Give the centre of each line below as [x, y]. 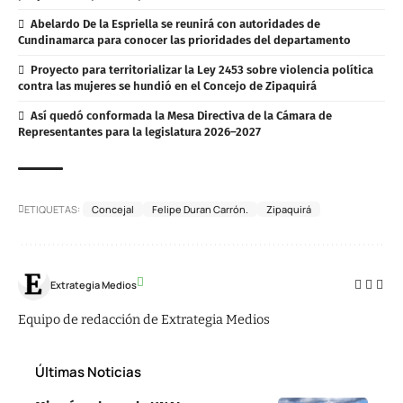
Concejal [113, 210]
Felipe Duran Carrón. [200, 210]
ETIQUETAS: [52, 210]
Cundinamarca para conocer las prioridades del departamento [184, 40]
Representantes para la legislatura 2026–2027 [139, 132]
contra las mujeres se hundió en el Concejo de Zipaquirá [167, 86]
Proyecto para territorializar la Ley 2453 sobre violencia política [201, 69]
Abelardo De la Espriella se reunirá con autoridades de [175, 23]
